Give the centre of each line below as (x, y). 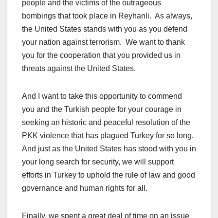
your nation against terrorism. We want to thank (103, 42)
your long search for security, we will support (98, 162)
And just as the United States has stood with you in (109, 149)
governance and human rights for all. (85, 188)
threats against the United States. (79, 69)
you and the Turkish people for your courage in (102, 109)
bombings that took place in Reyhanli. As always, (107, 16)
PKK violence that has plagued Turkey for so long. (109, 136)
